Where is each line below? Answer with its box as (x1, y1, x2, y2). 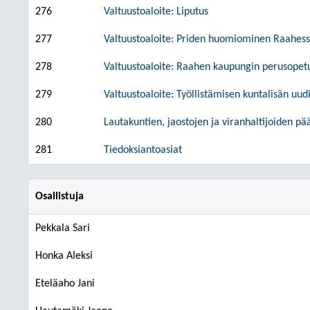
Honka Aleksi (35, 250, 93, 262)
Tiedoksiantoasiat (104, 145, 182, 156)
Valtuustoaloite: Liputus (104, 6, 208, 17)
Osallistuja (35, 191, 84, 202)
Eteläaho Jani (35, 278, 95, 289)
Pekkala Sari (35, 223, 90, 234)
